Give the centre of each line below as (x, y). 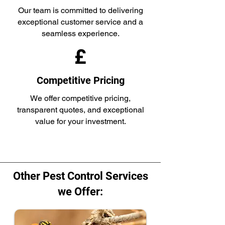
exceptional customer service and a (80, 22)
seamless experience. (80, 33)
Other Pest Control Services (80, 176)
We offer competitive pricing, (80, 98)
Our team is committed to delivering (80, 10)
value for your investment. (80, 121)
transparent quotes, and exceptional (80, 110)
